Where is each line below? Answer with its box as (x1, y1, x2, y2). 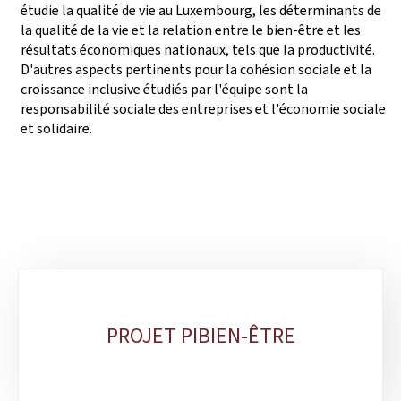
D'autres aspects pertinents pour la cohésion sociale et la (21, 60, 371, 79)
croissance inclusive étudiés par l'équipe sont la (21, 80, 308, 98)
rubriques (9, 320, 95, 349)
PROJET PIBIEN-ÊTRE (106, 320, 295, 350)
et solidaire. (21, 119, 92, 138)
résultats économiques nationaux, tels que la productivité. (21, 40, 375, 59)
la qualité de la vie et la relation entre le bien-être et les (21, 21, 361, 39)
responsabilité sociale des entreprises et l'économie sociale (21, 99, 386, 118)
